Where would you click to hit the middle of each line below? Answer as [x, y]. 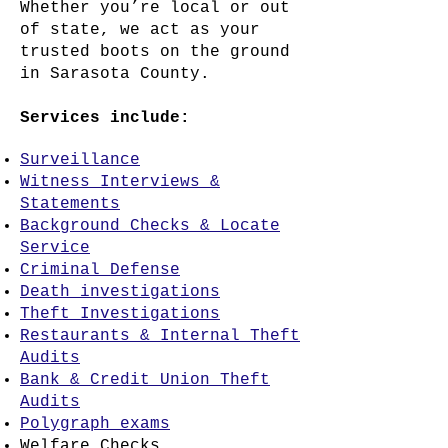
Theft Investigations [120, 314]
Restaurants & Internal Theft [160, 336]
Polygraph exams [95, 424]
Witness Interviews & [120, 182]
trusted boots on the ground [155, 52]
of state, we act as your [140, 30]
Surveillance [80, 160]
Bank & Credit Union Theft [145, 380]
